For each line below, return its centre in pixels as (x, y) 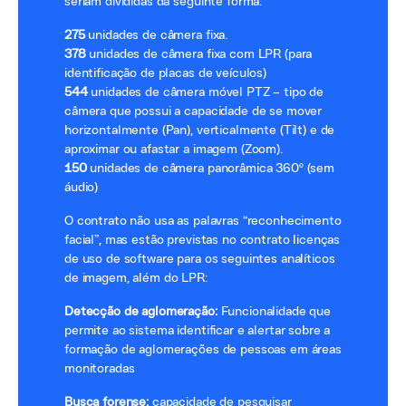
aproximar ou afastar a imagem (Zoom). (174, 150)
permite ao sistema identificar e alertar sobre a (198, 331)
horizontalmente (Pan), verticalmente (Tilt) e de (200, 130)
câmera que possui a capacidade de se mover (193, 111)
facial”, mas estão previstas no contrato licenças (203, 240)
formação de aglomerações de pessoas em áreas (203, 350)
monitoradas (100, 369)
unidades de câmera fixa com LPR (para (199, 54)
